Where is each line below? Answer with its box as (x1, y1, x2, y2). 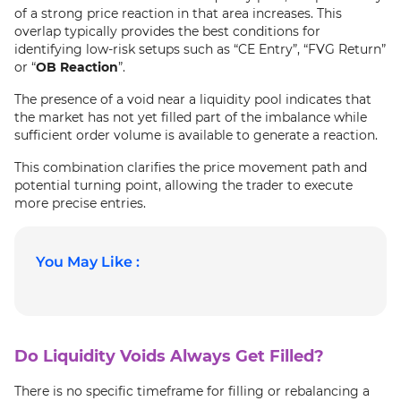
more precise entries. (14, 195, 146, 211)
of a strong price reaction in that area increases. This (14, 5, 342, 21)
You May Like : (36, 253, 140, 270)
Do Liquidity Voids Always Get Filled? (14, 346, 324, 366)
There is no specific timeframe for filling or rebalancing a (14, 383, 370, 399)
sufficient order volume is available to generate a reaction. (14, 127, 378, 143)
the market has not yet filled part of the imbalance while (14, 109, 367, 125)
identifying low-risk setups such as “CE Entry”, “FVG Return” (14, 41, 386, 57)
